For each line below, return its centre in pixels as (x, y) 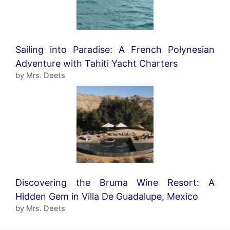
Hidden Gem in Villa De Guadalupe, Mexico (107, 196)
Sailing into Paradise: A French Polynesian (115, 49)
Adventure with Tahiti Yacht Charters (97, 63)
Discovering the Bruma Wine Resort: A (115, 182)
